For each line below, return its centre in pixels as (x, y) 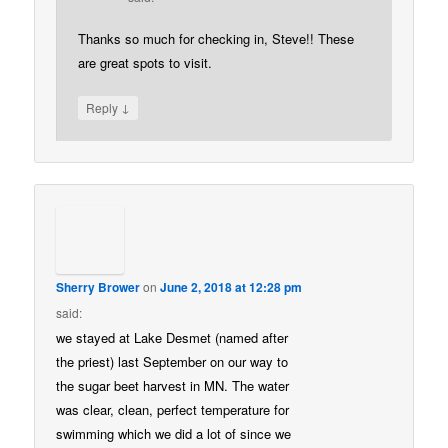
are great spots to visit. (145, 62)
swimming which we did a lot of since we (174, 434)
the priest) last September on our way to (172, 362)
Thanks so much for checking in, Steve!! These (216, 38)
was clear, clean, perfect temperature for (173, 410)
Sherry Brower (98, 287)
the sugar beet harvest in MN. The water (173, 386)
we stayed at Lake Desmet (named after (172, 338)
